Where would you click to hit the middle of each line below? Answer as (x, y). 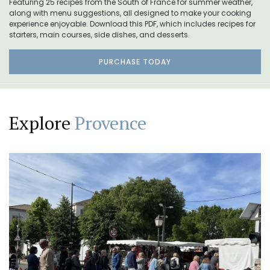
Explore (42, 123)
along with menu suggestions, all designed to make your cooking (130, 13)
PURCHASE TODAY (135, 61)
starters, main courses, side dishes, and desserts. (99, 34)
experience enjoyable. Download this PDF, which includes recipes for (132, 24)
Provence (111, 123)
